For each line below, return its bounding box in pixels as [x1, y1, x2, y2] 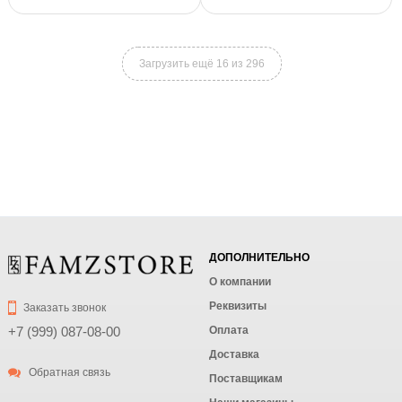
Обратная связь [26, 366, 111, 380]
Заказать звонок [21, 301, 107, 315]
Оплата [209, 324, 249, 336]
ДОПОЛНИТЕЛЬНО [209, 251, 310, 264]
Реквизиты [209, 300, 267, 312]
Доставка [209, 348, 259, 361]
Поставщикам [209, 372, 283, 385]
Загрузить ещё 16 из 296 [138, 57, 265, 70]
